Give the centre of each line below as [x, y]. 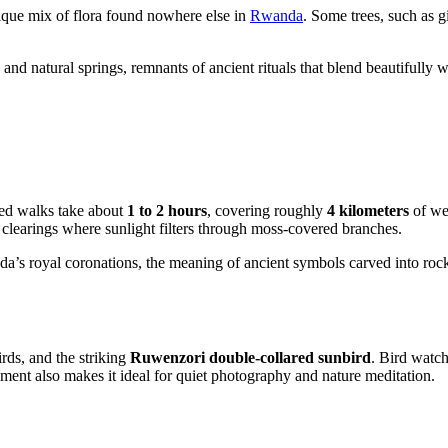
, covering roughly [267, 211]
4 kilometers [368, 211]
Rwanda [276, 15]
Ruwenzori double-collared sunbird [250, 358]
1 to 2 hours [167, 211]
